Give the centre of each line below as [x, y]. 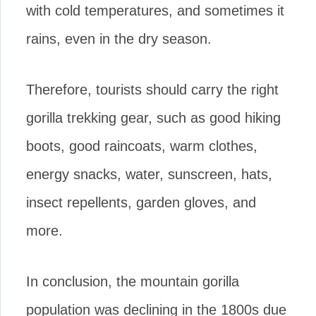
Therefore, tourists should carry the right [152, 89]
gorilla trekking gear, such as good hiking [153, 117]
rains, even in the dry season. [119, 38]
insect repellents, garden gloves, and [141, 202]
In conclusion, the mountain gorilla [133, 281]
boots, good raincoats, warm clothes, [142, 146]
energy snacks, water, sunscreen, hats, [149, 174]
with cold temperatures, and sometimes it [155, 10]
